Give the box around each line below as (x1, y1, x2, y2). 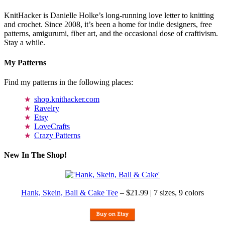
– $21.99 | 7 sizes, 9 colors (118, 188, 204, 197)
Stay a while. (4, 38, 45, 47)
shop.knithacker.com (34, 94, 99, 103)
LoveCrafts (34, 122, 70, 131)
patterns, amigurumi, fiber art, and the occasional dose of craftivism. (4, 29, 218, 38)
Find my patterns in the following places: (4, 77, 133, 86)
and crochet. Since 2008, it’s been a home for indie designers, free (4, 20, 212, 29)
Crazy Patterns (34, 131, 80, 140)
